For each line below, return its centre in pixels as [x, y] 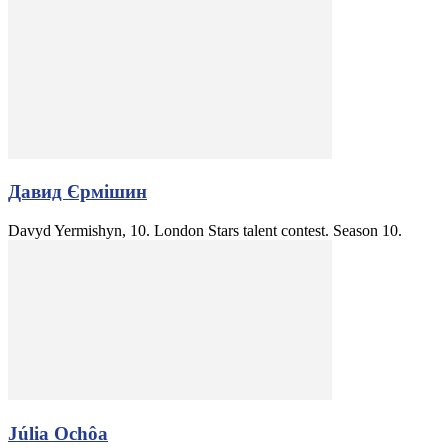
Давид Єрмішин [77, 192]
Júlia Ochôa [58, 433]
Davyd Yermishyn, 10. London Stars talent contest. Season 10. [205, 230]
